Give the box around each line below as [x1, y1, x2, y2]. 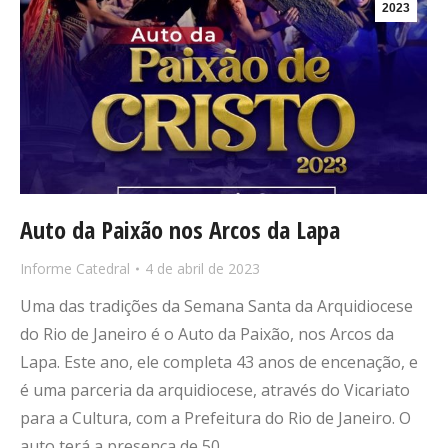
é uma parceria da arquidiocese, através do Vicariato [20, 379, 410, 402]
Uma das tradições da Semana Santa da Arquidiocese [20, 295, 413, 318]
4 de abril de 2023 [145, 259, 260, 279]
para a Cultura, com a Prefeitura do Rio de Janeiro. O [20, 407, 411, 430]
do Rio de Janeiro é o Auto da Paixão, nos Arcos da [20, 323, 394, 346]
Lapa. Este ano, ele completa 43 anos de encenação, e [20, 351, 418, 374]
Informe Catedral [20, 259, 130, 279]
